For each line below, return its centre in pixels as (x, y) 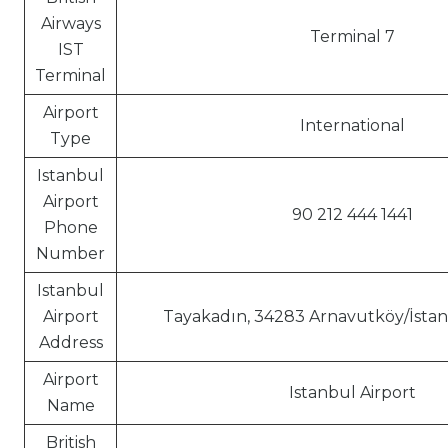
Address (70, 342)
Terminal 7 (352, 36)
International (352, 125)
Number (70, 253)
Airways (70, 23)
